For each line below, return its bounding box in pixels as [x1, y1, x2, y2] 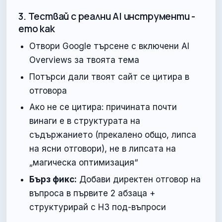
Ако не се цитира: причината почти [29, 102, 177, 112]
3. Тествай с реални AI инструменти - [18, 10, 196, 23]
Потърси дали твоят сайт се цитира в [29, 71, 190, 82]
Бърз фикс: [29, 174, 77, 185]
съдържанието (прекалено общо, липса [29, 130, 197, 140]
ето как [18, 22, 55, 36]
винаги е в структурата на [29, 116, 141, 126]
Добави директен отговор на [77, 174, 201, 185]
